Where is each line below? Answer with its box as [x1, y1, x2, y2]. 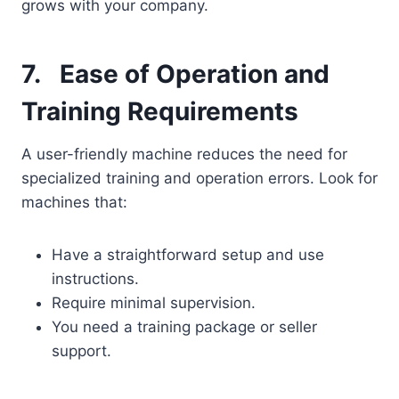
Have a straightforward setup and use [52, 246, 324, 265]
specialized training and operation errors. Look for [21, 169, 378, 188]
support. [52, 342, 111, 361]
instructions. [52, 270, 139, 289]
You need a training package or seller [52, 318, 317, 337]
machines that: [21, 193, 127, 212]
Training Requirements [21, 96, 298, 127]
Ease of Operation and [60, 59, 330, 90]
